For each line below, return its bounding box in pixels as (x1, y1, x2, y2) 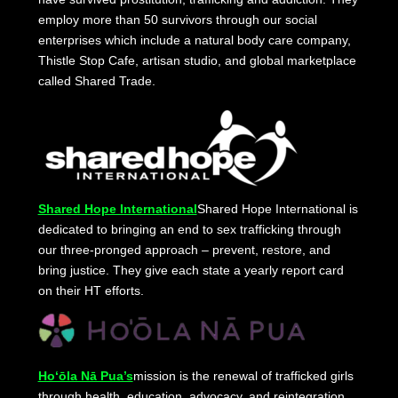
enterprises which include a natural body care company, (37, 33, 351, 48)
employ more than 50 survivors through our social (37, 12, 317, 28)
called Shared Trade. (37, 74, 155, 89)
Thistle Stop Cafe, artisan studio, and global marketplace (37, 53, 356, 68)
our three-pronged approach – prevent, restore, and (37, 243, 330, 258)
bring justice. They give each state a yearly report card (37, 263, 344, 278)
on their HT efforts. (37, 283, 144, 298)
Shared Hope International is (196, 202, 358, 217)
